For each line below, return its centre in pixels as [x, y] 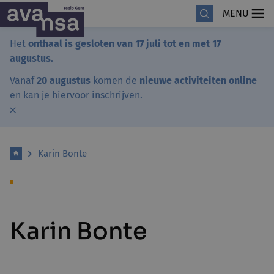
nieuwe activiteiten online [198, 80]
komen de [115, 80]
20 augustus [62, 80]
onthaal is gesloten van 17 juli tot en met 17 [124, 44]
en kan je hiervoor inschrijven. [76, 95]
